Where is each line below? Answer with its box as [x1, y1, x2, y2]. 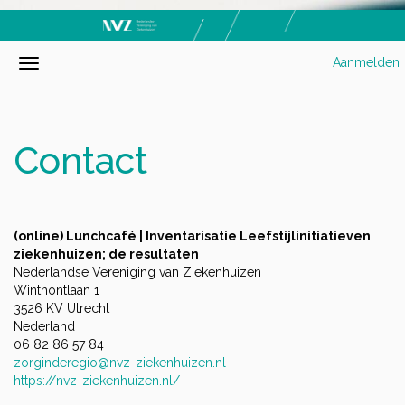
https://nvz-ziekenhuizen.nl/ [14, 373, 180, 389]
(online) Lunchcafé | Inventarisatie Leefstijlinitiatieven [14, 229, 371, 244]
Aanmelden [333, 55, 400, 71]
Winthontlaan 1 [14, 283, 99, 298]
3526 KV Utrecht [14, 301, 109, 316]
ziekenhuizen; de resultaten [14, 247, 199, 262]
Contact [14, 138, 147, 184]
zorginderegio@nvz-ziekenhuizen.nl [14, 355, 226, 371]
